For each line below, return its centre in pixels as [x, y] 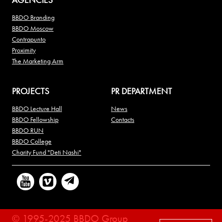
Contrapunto [29, 39]
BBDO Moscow [33, 28]
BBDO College [32, 141]
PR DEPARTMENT [141, 91]
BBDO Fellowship [35, 119]
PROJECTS [30, 91]
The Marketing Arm [38, 61]
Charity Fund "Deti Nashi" [47, 152]
